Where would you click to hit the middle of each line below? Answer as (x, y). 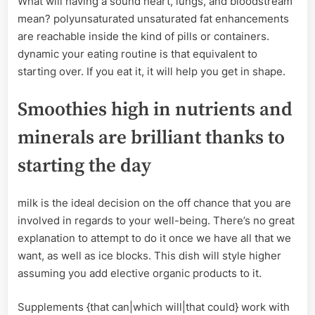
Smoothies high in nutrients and (155, 110)
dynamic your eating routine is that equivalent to (137, 53)
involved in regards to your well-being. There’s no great (156, 221)
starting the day (84, 166)
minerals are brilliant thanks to (151, 138)
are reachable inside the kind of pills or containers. (143, 36)
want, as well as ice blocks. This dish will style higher (149, 256)
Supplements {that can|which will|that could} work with (154, 307)
